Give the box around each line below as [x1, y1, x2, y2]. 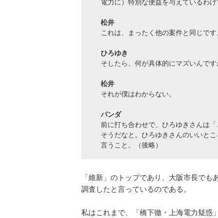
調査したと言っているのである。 [81, 185, 191, 193]
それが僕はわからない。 [101, 90, 176, 98]
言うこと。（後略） [101, 141, 162, 149]
